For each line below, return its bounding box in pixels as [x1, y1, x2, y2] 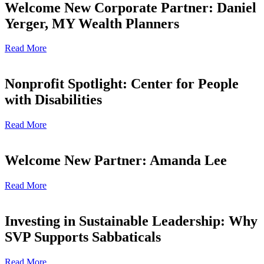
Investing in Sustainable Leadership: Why [5, 213, 258, 229]
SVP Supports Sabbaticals [5, 229, 161, 245]
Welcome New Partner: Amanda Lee [5, 153, 227, 169]
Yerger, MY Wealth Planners [5, 15, 179, 31]
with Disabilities [5, 92, 102, 108]
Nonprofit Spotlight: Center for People [5, 76, 239, 92]
